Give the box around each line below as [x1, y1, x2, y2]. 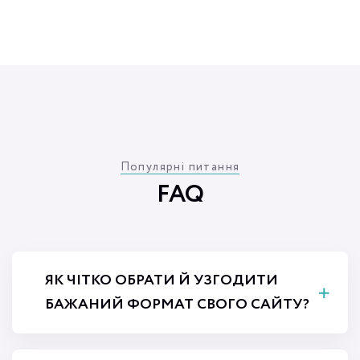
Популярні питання [120, 159, 240, 176]
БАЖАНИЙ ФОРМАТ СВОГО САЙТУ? [45, 294, 309, 316]
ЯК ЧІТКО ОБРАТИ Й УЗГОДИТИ [45, 270, 278, 292]
